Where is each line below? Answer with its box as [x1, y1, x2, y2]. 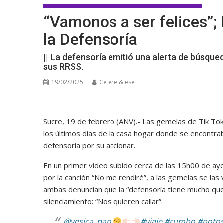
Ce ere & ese [99, 78, 135, 87]
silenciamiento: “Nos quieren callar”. [43, 196, 163, 207]
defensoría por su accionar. [43, 140, 137, 151]
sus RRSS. [43, 61, 83, 72]
